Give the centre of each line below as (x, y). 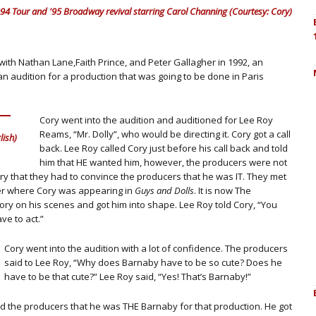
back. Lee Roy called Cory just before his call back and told (164, 148)
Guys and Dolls (164, 190)
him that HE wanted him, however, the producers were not (163, 162)
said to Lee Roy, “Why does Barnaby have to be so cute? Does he (143, 262)
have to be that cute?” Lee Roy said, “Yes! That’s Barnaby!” (128, 276)
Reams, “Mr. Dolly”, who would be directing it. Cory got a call (165, 134)
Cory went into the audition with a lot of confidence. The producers (146, 248)
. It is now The (223, 190)
